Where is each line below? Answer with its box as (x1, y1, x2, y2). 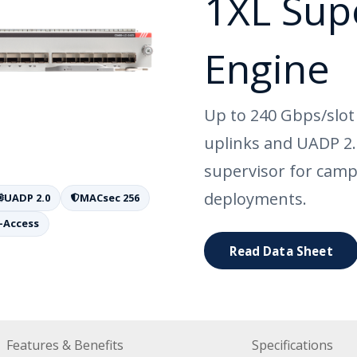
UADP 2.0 (3, 190, 50, 205)
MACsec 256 (79, 190, 139, 205)
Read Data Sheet (229, 242, 333, 259)
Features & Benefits (6, 335, 124, 354)
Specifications (251, 335, 333, 354)
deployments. (204, 188, 307, 210)
